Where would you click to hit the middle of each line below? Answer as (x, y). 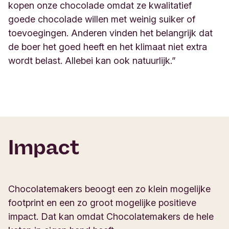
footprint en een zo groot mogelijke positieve (102, 202)
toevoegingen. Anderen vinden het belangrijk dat (110, 33)
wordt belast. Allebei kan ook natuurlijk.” (93, 60)
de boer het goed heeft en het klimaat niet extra (108, 47)
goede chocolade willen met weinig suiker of (102, 19)
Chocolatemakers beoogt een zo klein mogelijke (109, 189)
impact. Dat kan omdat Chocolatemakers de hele (111, 216)
